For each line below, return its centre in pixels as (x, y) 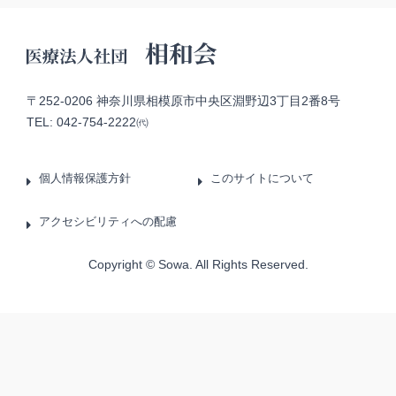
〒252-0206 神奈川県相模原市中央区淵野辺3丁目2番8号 (183, 101)
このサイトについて (263, 179)
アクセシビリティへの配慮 (108, 221)
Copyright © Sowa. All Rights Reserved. (198, 265)
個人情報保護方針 (85, 179)
